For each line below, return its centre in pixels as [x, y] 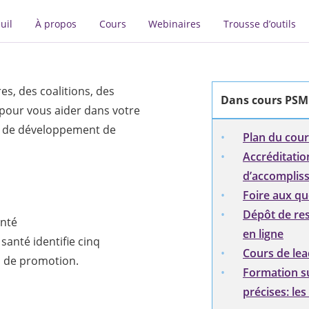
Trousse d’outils [260, 24]
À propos [56, 24]
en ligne [263, 234]
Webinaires [175, 24]
